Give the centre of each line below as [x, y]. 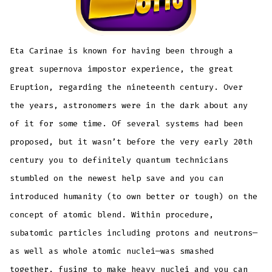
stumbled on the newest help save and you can [117, 178]
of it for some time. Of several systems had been [127, 124]
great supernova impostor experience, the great [122, 69]
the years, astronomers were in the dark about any [129, 106]
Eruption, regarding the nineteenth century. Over [127, 87]
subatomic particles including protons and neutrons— [134, 233]
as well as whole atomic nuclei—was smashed [112, 251]
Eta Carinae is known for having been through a [122, 51]
